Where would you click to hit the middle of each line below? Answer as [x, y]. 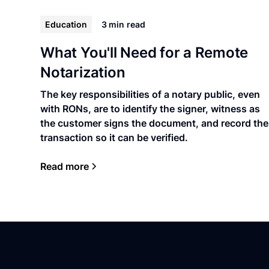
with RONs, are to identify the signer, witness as [150, 108]
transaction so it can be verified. [114, 137]
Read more [65, 166]
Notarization [83, 72]
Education [66, 24]
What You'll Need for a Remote [144, 52]
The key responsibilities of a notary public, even [150, 94]
